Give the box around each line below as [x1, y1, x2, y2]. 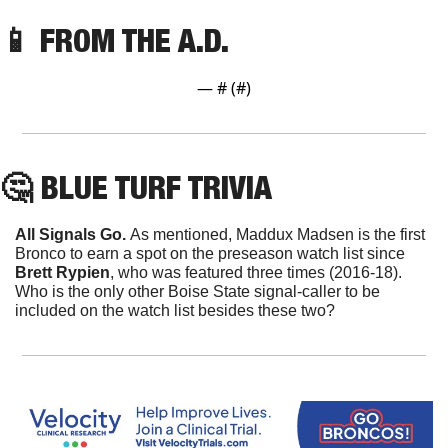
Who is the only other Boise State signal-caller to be [15, 282, 380, 300]
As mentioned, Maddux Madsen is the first [130, 225, 425, 243]
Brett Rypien [15, 263, 110, 281]
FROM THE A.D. [32, 20, 237, 59]
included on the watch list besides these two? [15, 301, 335, 319]
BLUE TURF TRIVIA [32, 167, 272, 206]
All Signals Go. [15, 225, 130, 243]
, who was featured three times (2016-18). [110, 263, 402, 281]
